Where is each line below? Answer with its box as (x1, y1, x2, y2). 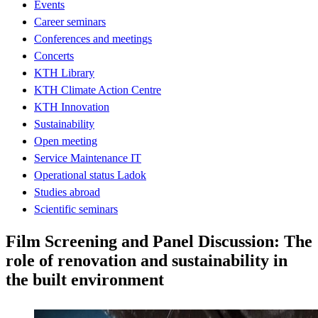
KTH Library (34, 66, 94, 79)
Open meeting (34, 134, 97, 147)
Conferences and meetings (34, 32, 152, 45)
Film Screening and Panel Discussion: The (6, 231, 312, 251)
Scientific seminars (34, 202, 118, 215)
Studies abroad (34, 185, 100, 198)
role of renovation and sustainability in (6, 251, 287, 270)
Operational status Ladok (34, 168, 146, 181)
